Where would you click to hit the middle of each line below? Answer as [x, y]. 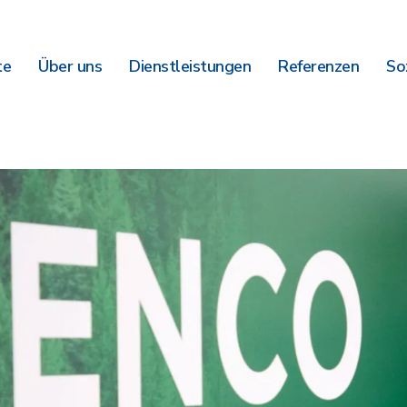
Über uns [70, 66]
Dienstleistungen [190, 66]
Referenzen [318, 66]
